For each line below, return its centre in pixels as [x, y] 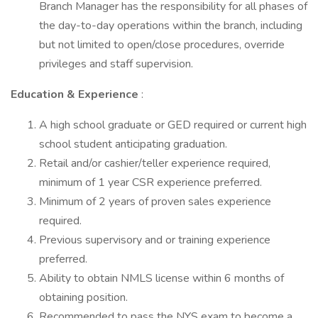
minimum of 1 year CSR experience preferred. [150, 182]
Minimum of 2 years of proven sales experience [155, 202]
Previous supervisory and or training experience [155, 240]
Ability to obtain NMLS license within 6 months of [161, 278]
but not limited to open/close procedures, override [162, 45]
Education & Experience [76, 94]
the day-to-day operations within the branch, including [171, 26]
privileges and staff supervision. [116, 64]
